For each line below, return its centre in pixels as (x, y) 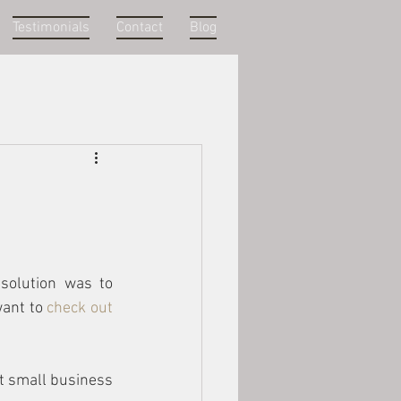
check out (80, 308)
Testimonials (51, 28)
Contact (140, 28)
